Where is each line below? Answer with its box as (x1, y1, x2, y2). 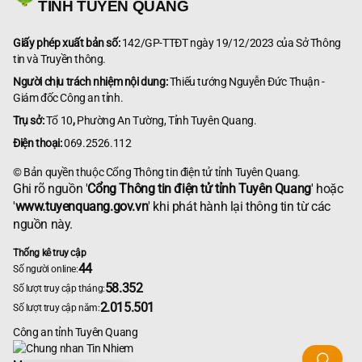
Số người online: (13, 263, 78, 276)
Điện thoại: (13, 137, 65, 150)
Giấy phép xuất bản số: (13, 36, 122, 50)
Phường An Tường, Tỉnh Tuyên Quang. (77, 114, 257, 128)
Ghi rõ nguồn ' (13, 181, 88, 197)
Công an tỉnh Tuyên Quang (13, 326, 138, 339)
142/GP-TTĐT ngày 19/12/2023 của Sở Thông (121, 36, 341, 50)
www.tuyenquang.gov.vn (15, 199, 149, 215)
